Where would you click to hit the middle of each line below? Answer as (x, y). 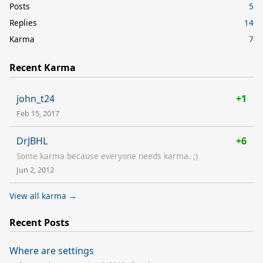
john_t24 (36, 98)
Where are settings (52, 251)
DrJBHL (32, 141)
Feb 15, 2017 (38, 113)
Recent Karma (43, 67)
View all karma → (43, 195)
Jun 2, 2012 (35, 169)
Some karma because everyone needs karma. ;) (107, 156)
